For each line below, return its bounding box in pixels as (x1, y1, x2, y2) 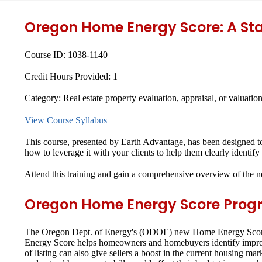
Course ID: (25, 49, 68, 60)
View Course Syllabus (25, 115, 107, 125)
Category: (25, 93, 63, 104)
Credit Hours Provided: (25, 71, 113, 82)
